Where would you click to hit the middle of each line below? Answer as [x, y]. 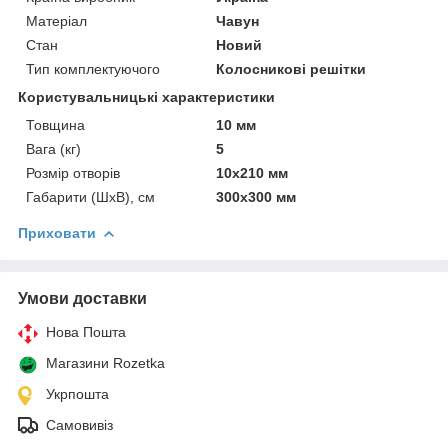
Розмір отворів [73, 172]
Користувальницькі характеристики [146, 96]
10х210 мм [252, 172]
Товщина [55, 124]
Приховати [57, 232]
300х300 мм [256, 196]
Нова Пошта [86, 331]
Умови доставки [82, 298]
